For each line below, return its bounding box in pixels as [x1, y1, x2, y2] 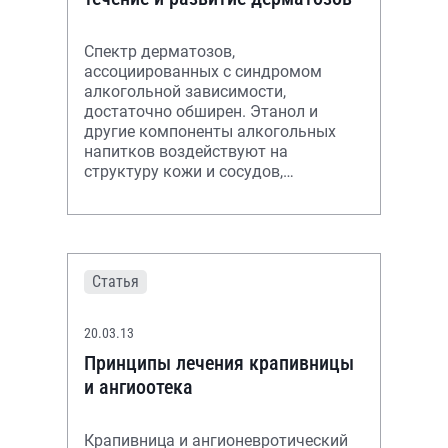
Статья [92, 272, 139, 291]
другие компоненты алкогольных [84, 122, 336, 141]
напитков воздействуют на [84, 142, 288, 161]
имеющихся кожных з [84, 222, 248, 241]
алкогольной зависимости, [84, 82, 286, 101]
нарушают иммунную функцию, [84, 182, 322, 201]
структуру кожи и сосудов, [84, 162, 283, 181]
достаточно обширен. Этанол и [84, 102, 318, 121]
